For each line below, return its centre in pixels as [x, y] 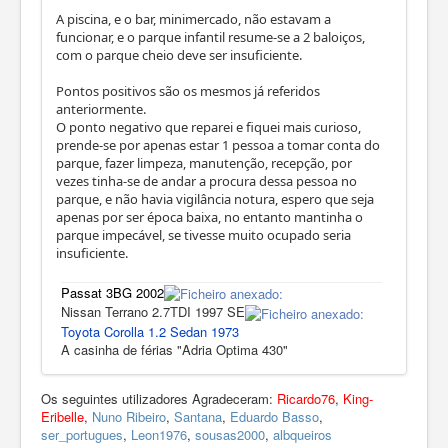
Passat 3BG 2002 [112, 292]
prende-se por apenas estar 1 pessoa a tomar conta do [218, 144]
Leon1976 [159, 434]
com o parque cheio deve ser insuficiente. [179, 54]
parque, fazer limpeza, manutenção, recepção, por [204, 162]
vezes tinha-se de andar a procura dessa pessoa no [206, 180]
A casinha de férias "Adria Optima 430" [174, 349]
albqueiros [302, 434]
